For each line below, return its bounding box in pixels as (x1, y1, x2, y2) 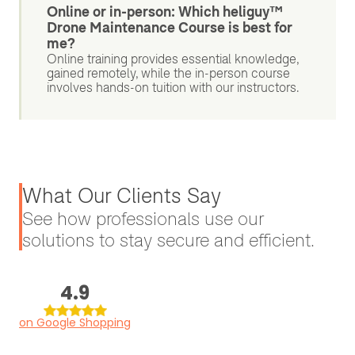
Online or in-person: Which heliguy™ (47, 2, 282, 21)
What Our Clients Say (22, 182, 221, 209)
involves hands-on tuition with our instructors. (47, 79, 300, 96)
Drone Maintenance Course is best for (47, 18, 292, 37)
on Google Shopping (19, 315, 131, 331)
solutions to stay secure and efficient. (22, 228, 315, 252)
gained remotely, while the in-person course (47, 65, 290, 82)
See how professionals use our (22, 207, 263, 231)
